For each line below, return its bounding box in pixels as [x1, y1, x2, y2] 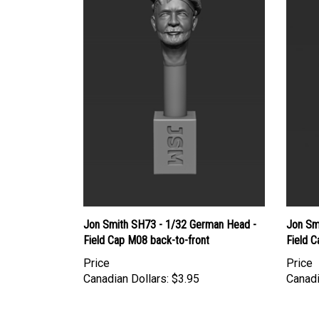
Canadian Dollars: [83, 259, 169, 273]
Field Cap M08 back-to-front [83, 221, 209, 235]
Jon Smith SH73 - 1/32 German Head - [83, 205, 256, 219]
